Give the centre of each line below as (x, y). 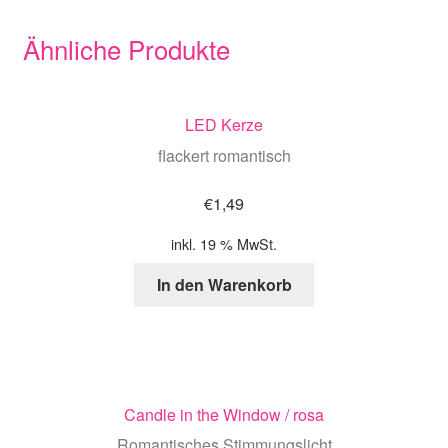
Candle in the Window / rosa (224, 414)
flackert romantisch (224, 155)
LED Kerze (224, 125)
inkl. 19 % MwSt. (224, 243)
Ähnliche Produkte (126, 48)
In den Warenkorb (224, 285)
